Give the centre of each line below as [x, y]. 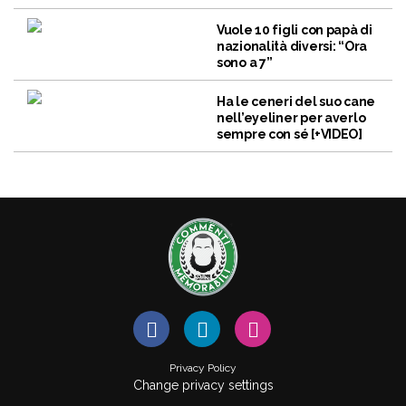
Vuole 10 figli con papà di [295, 29]
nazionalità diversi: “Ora [292, 46]
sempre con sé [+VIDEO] [290, 134]
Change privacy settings [203, 385]
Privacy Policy [203, 367]
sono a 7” [245, 62]
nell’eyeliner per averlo [291, 117]
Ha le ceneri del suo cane [296, 101]
